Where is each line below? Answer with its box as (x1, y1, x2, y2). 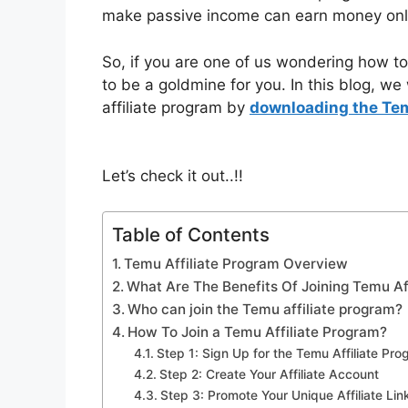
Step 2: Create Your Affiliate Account (158, 366, 379, 382)
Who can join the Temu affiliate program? (127, 300, 403, 318)
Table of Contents (112, 222, 270, 246)
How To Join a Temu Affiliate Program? (127, 322, 388, 341)
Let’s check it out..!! (102, 167, 243, 186)
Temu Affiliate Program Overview (124, 254, 349, 272)
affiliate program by (102, 97, 250, 117)
